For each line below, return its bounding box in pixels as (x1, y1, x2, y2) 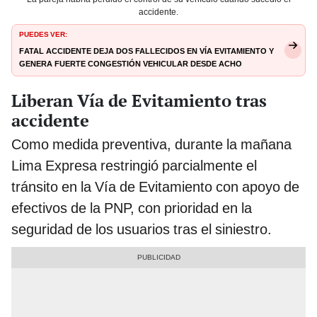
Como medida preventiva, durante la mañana (11, 135, 292, 153)
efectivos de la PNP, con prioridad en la (11, 199, 252, 217)
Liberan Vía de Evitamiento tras (11, 88, 267, 112)
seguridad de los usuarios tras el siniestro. (11, 220, 272, 238)
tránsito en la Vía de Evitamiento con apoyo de (11, 178, 299, 195)
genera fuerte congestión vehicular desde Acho (19, 56, 242, 69)
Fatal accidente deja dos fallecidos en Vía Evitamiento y (19, 43, 274, 57)
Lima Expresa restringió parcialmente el (11, 156, 257, 174)
